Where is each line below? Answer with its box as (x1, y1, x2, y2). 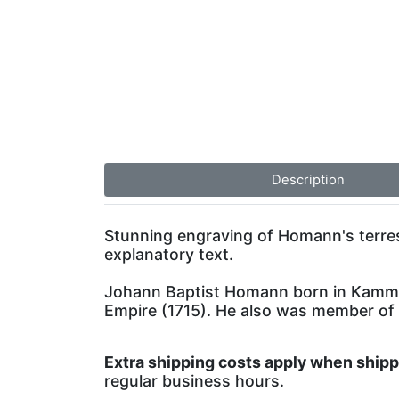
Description (271, 172, 345, 189)
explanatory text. (104, 245, 233, 265)
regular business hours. (104, 371, 284, 391)
